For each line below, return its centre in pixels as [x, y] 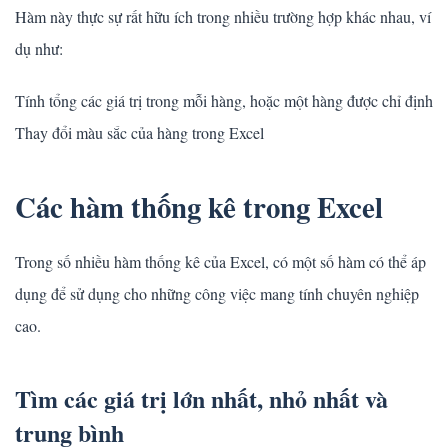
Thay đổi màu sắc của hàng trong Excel [139, 133]
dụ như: [39, 49]
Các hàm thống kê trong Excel [199, 207]
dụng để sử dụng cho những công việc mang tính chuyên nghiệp [217, 294]
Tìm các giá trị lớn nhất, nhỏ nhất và [201, 399]
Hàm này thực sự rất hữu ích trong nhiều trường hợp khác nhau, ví [223, 17]
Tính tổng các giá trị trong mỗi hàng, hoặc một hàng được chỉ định [224, 101]
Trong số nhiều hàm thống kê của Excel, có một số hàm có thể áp [220, 262]
